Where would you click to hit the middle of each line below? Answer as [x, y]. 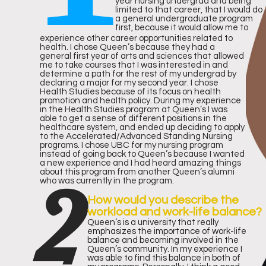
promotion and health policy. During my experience [140, 101]
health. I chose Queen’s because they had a [127, 47]
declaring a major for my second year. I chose [129, 83]
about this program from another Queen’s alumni [137, 172]
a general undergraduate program [184, 19]
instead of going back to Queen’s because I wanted [142, 154]
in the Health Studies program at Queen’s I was [134, 110]
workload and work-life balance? [175, 212]
